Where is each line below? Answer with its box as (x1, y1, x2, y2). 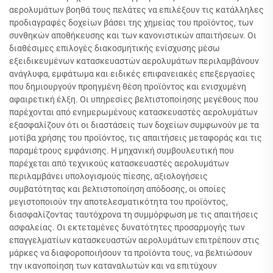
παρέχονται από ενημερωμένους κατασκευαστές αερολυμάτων (9, 107, 258, 117)
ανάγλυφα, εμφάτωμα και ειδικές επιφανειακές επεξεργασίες (9, 69, 255, 79)
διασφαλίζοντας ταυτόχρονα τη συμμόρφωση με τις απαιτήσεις (9, 210, 258, 219)
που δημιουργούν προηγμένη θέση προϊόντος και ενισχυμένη (9, 82, 246, 91)
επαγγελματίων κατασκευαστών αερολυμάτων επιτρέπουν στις (9, 235, 260, 245)
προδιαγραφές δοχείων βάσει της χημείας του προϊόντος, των (9, 18, 253, 27)
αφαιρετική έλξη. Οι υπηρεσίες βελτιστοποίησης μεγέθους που (9, 94, 258, 104)
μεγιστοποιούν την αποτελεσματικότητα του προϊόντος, (9, 197, 228, 207)
